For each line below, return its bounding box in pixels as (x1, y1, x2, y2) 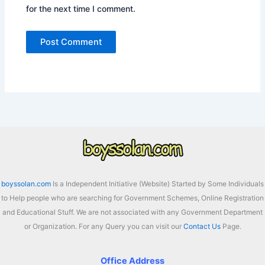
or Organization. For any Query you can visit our (24, 221, 183, 231)
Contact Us (183, 221, 221, 231)
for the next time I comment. (26, 3, 136, 14)
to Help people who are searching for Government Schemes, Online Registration (1, 193, 264, 202)
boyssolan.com (1, 179, 51, 188)
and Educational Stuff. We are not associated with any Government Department (2, 207, 263, 216)
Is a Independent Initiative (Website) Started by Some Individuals (51, 179, 264, 188)
